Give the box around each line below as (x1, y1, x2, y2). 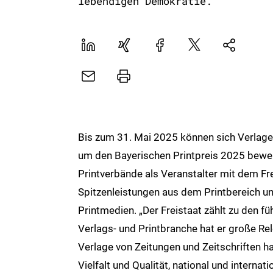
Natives (221, 43, 256, 55)
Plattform (187, 43, 232, 55)
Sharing (221, 54, 256, 65)
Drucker (116, 74, 152, 86)
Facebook (152, 43, 197, 55)
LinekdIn (80, 43, 119, 55)
